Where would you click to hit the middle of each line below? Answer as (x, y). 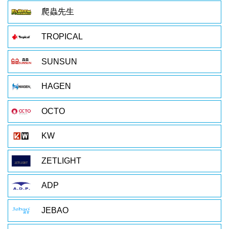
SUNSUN (59, 61)
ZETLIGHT (61, 161)
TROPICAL (62, 37)
